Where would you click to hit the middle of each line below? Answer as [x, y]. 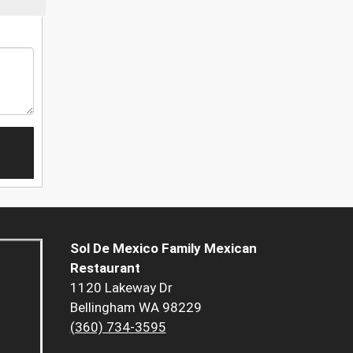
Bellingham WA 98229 [136, 308]
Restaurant [105, 268]
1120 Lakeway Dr [121, 288]
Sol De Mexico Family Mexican [163, 249]
